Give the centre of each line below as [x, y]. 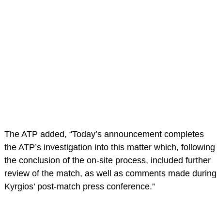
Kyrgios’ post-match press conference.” [79, 187]
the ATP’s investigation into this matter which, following [109, 147]
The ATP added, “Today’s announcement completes [104, 134]
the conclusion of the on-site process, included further [107, 161]
